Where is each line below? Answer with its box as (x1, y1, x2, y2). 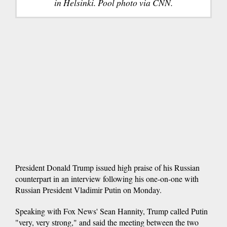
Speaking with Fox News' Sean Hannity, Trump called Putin (15, 205, 208, 216)
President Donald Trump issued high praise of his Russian (15, 162, 200, 173)
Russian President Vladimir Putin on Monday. (15, 184, 162, 195)
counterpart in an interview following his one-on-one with (15, 173, 199, 184)
